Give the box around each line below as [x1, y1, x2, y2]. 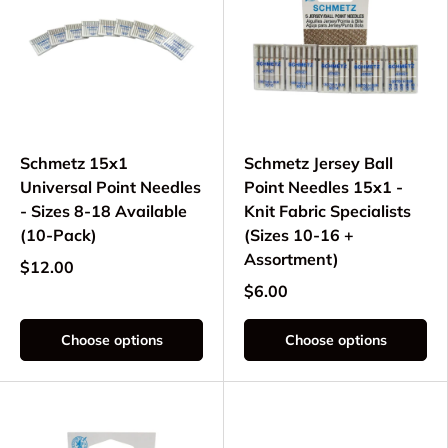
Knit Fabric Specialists [244, 201, 411, 222]
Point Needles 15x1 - [244, 177, 403, 198]
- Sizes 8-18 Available [20, 201, 187, 222]
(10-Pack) [20, 225, 97, 246]
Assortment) [244, 249, 339, 270]
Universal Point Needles [20, 177, 201, 198]
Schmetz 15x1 [20, 153, 128, 174]
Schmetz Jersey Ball [244, 153, 393, 174]
